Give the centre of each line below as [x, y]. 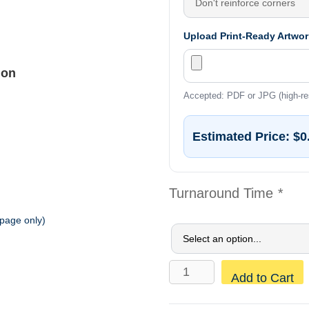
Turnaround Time [223, 193]
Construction [200, 269]
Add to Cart [262, 278]
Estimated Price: [243, 136]
